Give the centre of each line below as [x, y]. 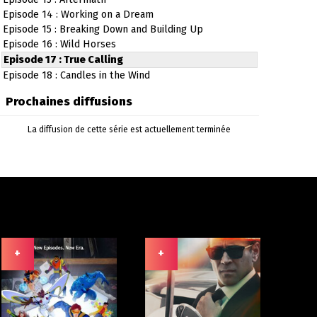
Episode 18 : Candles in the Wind [77, 75]
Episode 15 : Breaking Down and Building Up [103, 29]
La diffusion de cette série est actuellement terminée [129, 129]
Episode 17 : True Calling [64, 60]
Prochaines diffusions [69, 101]
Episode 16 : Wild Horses [60, 44]
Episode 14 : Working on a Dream [79, 15]
